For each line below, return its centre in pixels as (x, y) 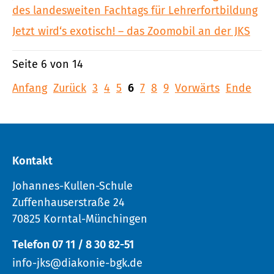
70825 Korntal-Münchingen (80, 219)
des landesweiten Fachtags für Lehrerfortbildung (135, 11)
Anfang (30, 88)
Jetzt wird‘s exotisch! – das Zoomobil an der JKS (131, 31)
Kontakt (32, 161)
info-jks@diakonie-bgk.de (77, 263)
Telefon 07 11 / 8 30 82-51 (73, 244)
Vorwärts (197, 88)
